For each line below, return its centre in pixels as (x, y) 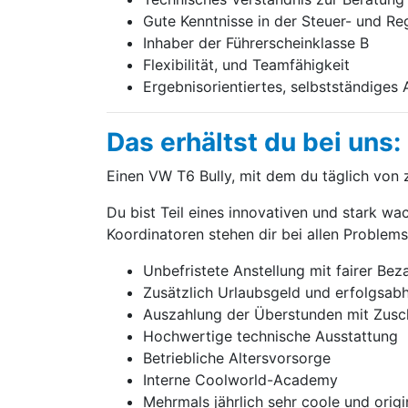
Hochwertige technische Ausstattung (270, 336)
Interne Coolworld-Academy (240, 380)
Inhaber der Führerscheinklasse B (256, 43)
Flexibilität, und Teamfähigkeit (246, 65)
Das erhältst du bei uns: (254, 142)
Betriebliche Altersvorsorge (237, 358)
